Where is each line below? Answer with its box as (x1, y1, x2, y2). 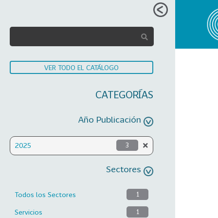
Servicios (15, 207, 42, 216)
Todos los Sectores (15, 190, 76, 199)
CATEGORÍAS (95, 88, 153, 101)
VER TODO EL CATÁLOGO (44, 63, 119, 72)
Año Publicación (78, 114, 141, 125)
